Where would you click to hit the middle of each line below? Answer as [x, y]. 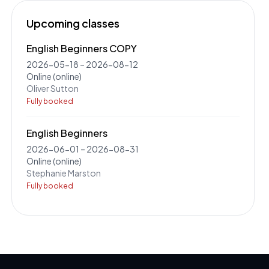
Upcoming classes [73, 23]
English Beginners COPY [81, 48]
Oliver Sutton [52, 88]
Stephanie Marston [63, 173]
